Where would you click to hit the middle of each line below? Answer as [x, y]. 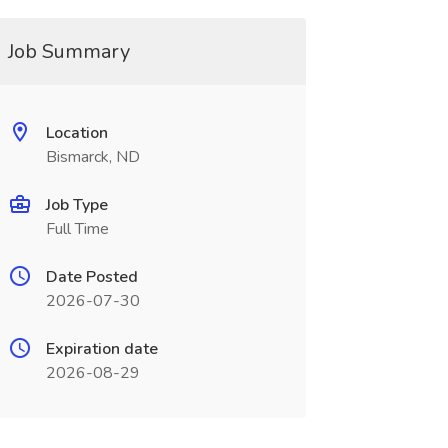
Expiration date [101, 349]
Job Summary [68, 51]
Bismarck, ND [92, 157]
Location [76, 133]
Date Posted [91, 277]
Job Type [76, 205]
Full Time [77, 229]
